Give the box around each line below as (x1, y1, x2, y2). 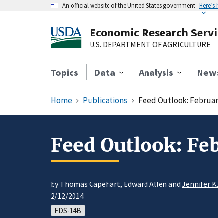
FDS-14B (54, 206, 81, 216)
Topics (51, 66, 78, 78)
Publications (83, 95, 127, 106)
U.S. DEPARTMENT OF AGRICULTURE (90, 39, 211, 49)
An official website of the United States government (62, 1, 195, 9)
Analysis (139, 66, 173, 78)
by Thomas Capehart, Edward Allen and (51, 179, 182, 189)
